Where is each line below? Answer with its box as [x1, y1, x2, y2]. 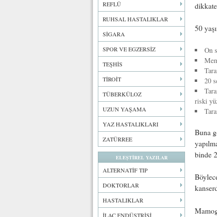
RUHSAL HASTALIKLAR [103, 15, 168, 23]
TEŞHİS [103, 60, 123, 68]
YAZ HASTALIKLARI [103, 120, 158, 128]
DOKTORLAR [103, 181, 139, 189]
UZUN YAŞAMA [103, 105, 146, 113]
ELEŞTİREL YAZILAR [115, 154, 168, 161]
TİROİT [103, 75, 121, 83]
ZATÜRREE [103, 135, 132, 143]
